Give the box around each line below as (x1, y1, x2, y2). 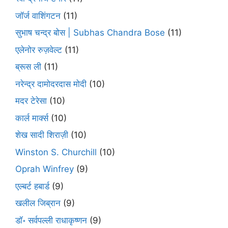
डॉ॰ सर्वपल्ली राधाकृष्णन (15, 215, 87, 225)
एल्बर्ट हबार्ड (15, 181, 49, 191)
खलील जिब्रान (15, 198, 61, 209)
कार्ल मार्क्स (15, 112, 48, 123)
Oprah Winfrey (15, 164, 74, 175)
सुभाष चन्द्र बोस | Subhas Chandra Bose (15, 27, 165, 38)
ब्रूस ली (15, 62, 41, 72)
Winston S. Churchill (15, 147, 97, 157)
